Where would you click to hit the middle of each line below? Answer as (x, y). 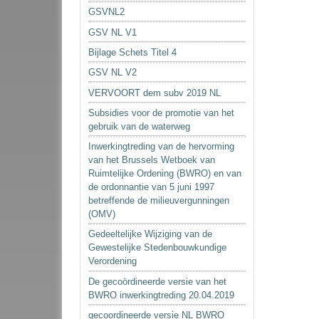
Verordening (113, 261)
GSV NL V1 (113, 32)
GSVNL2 (107, 12)
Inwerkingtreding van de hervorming (162, 147)
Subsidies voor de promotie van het (162, 113)
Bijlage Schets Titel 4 (133, 52)
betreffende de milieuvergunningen (159, 201)
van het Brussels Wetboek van (152, 160)
